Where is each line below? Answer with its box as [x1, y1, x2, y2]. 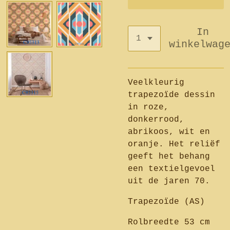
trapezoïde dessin [128, 90, 215, 100]
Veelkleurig [128, 78, 184, 87]
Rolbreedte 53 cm [128, 218, 210, 227]
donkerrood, [128, 115, 184, 124]
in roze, [128, 103, 169, 112]
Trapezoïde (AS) [128, 197, 205, 206]
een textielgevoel [128, 164, 215, 174]
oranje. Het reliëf [128, 140, 220, 149]
